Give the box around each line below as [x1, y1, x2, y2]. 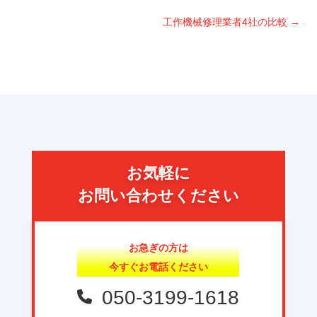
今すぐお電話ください [108, 260, 208, 272]
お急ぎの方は [128, 241, 188, 253]
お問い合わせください [77, 186, 239, 204]
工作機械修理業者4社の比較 [163, 16, 287, 28]
